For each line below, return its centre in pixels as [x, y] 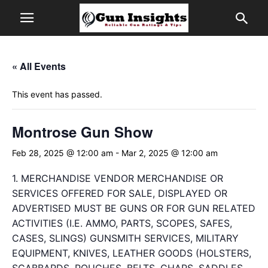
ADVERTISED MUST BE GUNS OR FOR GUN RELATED [134, 208]
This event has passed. [57, 94]
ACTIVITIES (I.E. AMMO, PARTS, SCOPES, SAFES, [122, 223]
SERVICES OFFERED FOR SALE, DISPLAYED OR [120, 193]
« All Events [39, 66]
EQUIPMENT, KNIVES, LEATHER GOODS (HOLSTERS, [132, 253]
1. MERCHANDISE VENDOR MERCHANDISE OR [118, 178]
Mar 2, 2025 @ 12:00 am [170, 153]
